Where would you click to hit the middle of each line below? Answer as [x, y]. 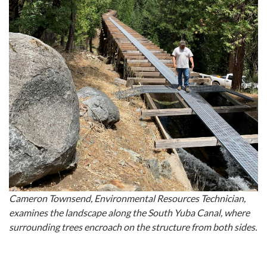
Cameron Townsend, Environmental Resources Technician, [127, 198]
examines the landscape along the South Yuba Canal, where [129, 213]
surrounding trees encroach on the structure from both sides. [133, 227]
